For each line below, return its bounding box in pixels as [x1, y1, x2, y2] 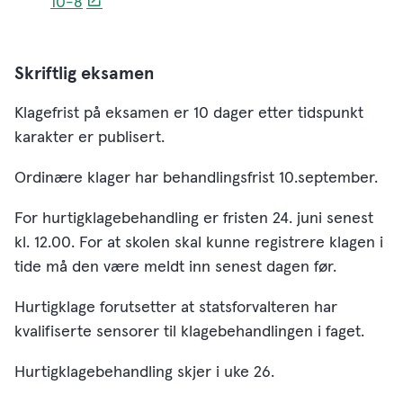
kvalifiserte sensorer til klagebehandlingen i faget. [14, 324, 364, 340]
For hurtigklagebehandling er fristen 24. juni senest [14, 210, 373, 227]
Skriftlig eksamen [14, 65, 155, 83]
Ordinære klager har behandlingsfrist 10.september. [14, 170, 378, 186]
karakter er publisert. [14, 130, 165, 146]
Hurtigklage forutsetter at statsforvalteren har [14, 300, 337, 316]
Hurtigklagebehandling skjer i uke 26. [14, 364, 274, 381]
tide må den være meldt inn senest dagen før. [14, 259, 336, 275]
